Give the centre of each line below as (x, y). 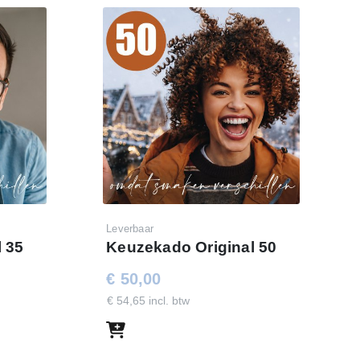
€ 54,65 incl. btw (149, 301)
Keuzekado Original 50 (192, 247)
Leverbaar (130, 229)
